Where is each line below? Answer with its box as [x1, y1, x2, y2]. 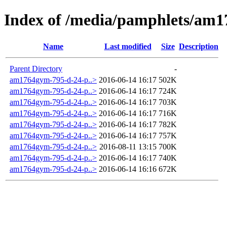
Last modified [104, 42, 152, 51]
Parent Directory [10, 64, 62, 73]
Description [179, 42, 218, 51]
